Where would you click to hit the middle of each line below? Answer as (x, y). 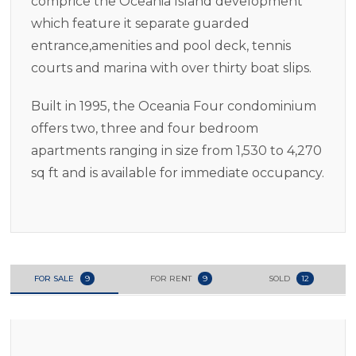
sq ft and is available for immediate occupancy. (178, 172)
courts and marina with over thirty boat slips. (171, 68)
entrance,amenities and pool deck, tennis (161, 45)
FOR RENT (172, 278)
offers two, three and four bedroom (145, 128)
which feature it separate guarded (140, 23)
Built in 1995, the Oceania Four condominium (174, 106)
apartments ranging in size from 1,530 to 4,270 (176, 150)
